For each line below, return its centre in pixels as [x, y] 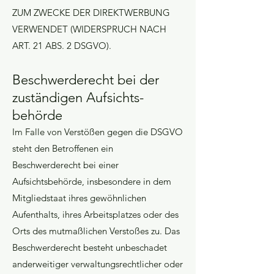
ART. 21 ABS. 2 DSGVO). [62, 46]
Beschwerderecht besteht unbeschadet [90, 247]
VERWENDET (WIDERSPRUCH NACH [89, 29]
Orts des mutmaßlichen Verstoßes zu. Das [96, 231]
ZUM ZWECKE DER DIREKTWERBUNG [91, 13]
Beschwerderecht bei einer [65, 165]
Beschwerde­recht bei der [86, 80]
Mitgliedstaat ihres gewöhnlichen [79, 198]
